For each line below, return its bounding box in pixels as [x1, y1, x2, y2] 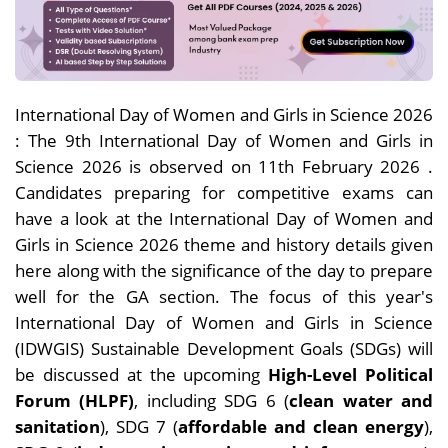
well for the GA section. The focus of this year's [15, 284, 433, 309]
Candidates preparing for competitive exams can [15, 180, 433, 205]
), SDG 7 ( [100, 414, 178, 439]
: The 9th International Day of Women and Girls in [15, 128, 433, 153]
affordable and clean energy [178, 414, 424, 439]
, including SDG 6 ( [134, 388, 290, 413]
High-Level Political [268, 362, 434, 387]
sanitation [15, 414, 100, 439]
